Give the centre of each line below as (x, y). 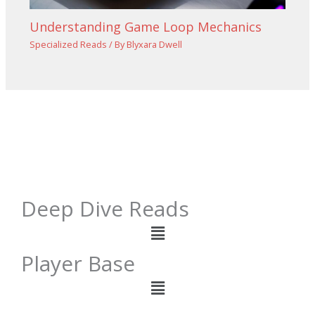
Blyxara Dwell (154, 45)
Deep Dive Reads (105, 208)
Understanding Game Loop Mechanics (145, 26)
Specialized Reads (68, 45)
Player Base (78, 264)
